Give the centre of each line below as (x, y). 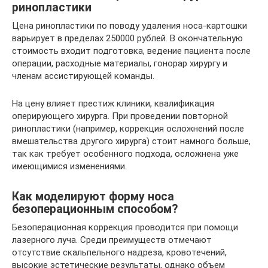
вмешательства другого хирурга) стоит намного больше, (131, 141)
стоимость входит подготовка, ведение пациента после (131, 51)
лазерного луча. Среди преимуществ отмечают (112, 240)
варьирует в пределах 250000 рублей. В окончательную (127, 38)
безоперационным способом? (95, 209)
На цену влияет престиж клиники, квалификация (113, 103)
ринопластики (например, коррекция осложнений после (128, 128)
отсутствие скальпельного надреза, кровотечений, (119, 252)
